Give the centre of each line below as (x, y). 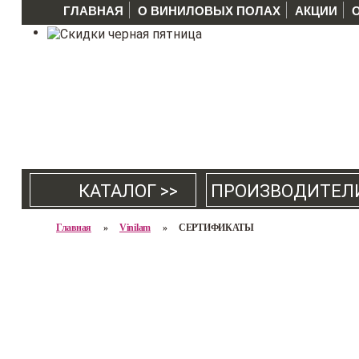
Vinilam (135, 228)
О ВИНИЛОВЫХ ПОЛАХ (209, 11)
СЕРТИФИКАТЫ (216, 228)
